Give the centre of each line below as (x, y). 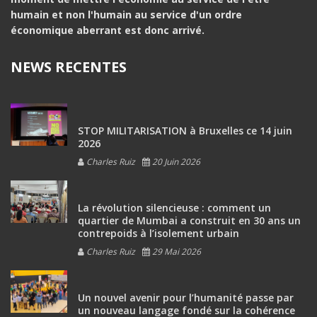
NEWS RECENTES (69, 67)
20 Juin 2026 (175, 162)
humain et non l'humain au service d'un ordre (126, 15)
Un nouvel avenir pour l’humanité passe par (186, 298)
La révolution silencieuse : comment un (174, 208)
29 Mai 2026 (175, 252)
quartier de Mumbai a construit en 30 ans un (189, 221)
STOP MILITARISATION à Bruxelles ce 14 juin (185, 131)
